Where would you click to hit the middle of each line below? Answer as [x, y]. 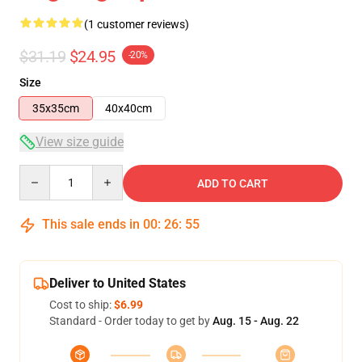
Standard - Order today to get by [131, 321]
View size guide [80, 142]
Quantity [41, 172]
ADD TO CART [233, 183]
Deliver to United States [118, 283]
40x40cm [128, 108]
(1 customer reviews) [137, 24]
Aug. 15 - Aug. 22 [256, 321]
